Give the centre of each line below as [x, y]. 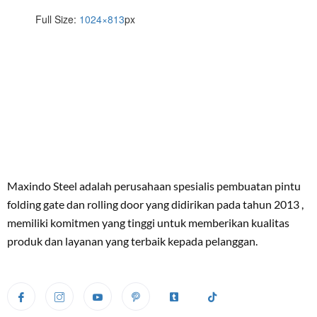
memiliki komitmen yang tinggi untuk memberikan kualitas [148, 222]
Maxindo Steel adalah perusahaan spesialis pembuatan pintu [154, 185]
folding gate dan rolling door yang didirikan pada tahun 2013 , [155, 204]
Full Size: [57, 19]
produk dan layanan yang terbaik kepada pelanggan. [132, 241]
